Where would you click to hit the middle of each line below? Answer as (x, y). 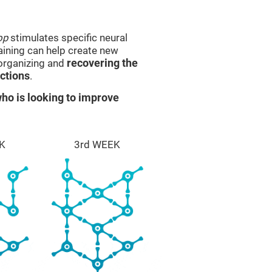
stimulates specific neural (68, 38)
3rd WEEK (97, 144)
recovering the (102, 63)
